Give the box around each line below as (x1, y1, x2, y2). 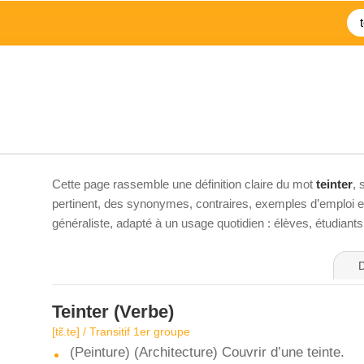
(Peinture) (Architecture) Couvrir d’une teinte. (70, 344, 344, 360)
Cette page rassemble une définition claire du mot (52, 177, 316, 191)
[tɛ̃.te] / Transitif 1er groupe (52, 325, 190, 338)
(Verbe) (109, 301, 174, 322)
